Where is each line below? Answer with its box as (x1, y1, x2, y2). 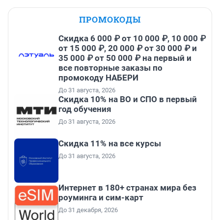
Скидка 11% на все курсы (58, 138, 161, 148)
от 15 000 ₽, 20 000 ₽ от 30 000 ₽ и (58, 43, 197, 53)
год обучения (58, 104, 111, 114)
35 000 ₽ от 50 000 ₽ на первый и (58, 53, 192, 63)
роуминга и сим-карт (58, 192, 143, 202)
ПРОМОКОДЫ (79, 13, 141, 25)
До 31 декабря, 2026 (58, 206, 118, 214)
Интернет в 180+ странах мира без (58, 182, 196, 192)
